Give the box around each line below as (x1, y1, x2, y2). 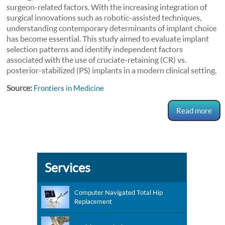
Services (45, 160, 90, 175)
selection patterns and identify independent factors (7, 44, 183, 54)
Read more (176, 106, 212, 115)
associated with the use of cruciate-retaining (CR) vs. (7, 55, 187, 64)
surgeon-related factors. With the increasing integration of (7, 2, 207, 12)
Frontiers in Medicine (34, 83, 104, 92)
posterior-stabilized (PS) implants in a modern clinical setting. (7, 65, 217, 75)
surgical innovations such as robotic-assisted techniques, (7, 13, 202, 22)
